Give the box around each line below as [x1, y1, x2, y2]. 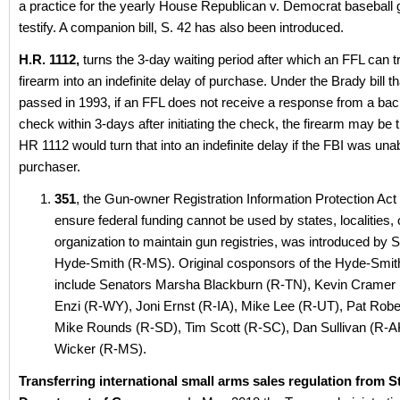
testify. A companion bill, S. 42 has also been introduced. [19, 20, 344, 35]
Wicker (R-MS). [54, 341, 146, 356]
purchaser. [19, 159, 80, 174]
